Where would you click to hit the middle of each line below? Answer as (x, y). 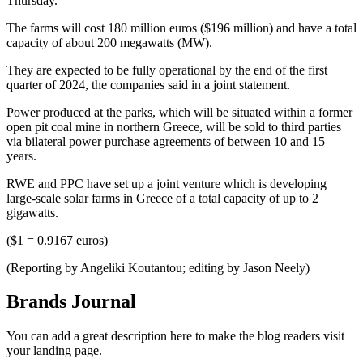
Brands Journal (71, 302)
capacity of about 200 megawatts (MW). (109, 42)
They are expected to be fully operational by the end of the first (167, 70)
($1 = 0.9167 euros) (57, 240)
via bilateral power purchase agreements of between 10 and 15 (166, 141)
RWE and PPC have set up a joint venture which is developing (167, 183)
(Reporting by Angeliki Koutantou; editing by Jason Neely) (158, 267)
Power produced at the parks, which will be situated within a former (179, 112)
